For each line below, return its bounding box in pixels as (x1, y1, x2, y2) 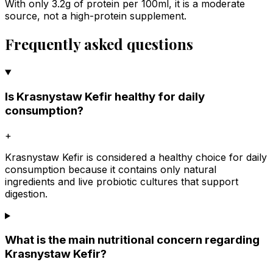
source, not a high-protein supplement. (5, 10, 186, 23)
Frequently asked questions (5, 34, 193, 54)
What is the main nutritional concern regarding (5, 233, 260, 247)
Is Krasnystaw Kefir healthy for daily (5, 89, 205, 104)
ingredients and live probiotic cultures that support (5, 175, 238, 188)
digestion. (5, 187, 48, 200)
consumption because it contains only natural (5, 163, 216, 175)
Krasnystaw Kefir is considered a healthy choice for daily (5, 151, 267, 163)
